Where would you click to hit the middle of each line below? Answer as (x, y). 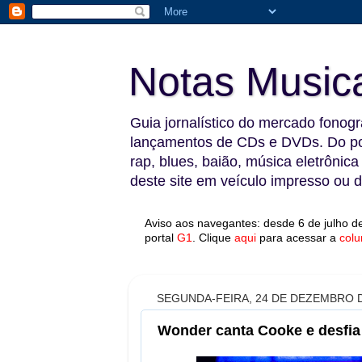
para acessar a (298, 238)
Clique (215, 238)
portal (159, 238)
